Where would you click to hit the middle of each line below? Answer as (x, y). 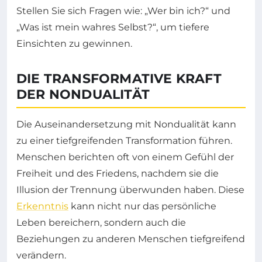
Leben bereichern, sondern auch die (101, 223)
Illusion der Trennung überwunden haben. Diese (130, 190)
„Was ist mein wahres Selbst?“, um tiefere (113, 27)
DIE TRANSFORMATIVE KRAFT (119, 79)
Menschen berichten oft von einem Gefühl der (125, 157)
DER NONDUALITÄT (83, 95)
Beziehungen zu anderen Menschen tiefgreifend (131, 239)
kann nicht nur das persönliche (142, 206)
